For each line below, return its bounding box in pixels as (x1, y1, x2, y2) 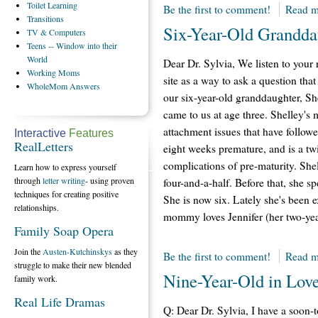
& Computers (40, 26, 86, 38)
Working (27, 67, 58, 78)
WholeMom (27, 80, 70, 92)
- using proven (85, 175, 134, 186)
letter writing (43, 175, 85, 186)
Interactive (14, 127, 66, 139)
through (14, 175, 43, 186)
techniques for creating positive (14, 188, 119, 199)
